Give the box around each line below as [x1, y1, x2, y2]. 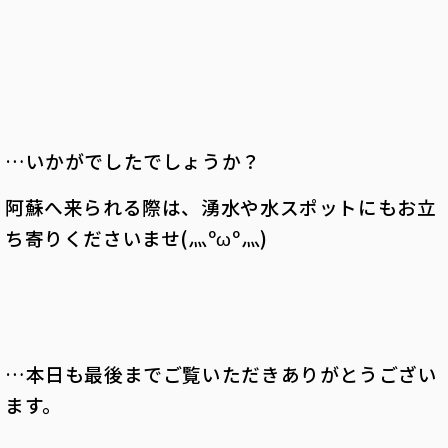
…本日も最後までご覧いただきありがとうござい [5, 359, 438, 387]
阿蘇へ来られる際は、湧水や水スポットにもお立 [5, 192, 437, 220]
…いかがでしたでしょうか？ [5, 146, 261, 174]
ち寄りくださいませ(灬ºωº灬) [5, 223, 268, 251]
